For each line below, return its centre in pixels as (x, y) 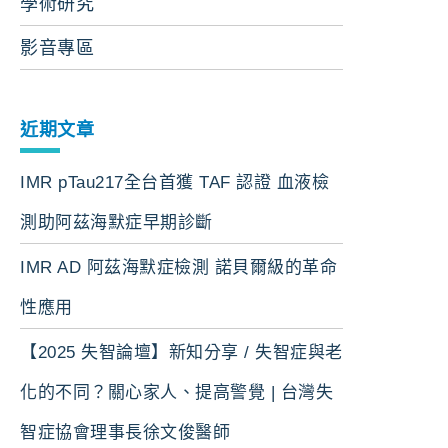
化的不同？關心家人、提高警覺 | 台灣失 (176, 392)
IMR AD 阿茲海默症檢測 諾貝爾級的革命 (178, 267)
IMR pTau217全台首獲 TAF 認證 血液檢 (174, 183)
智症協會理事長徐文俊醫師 (125, 432)
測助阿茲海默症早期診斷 (116, 223)
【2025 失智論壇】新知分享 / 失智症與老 (181, 352)
